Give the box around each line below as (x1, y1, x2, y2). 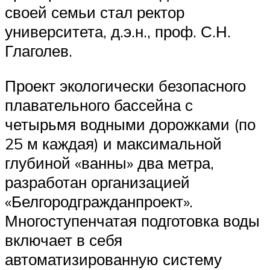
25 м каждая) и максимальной (5, 133, 222, 153)
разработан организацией (5, 172, 190, 192)
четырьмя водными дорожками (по (5, 114, 256, 134)
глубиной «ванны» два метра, (5, 152, 214, 172)
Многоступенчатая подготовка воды (5, 210, 260, 230)
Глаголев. (5, 41, 72, 61)
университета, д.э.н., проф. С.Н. (5, 22, 231, 42)
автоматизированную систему (5, 249, 222, 269)
